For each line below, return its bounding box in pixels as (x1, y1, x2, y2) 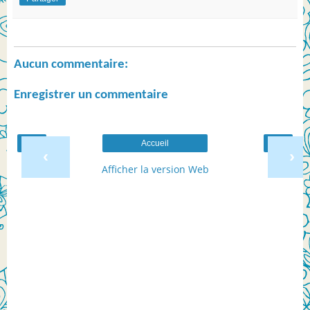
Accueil (141, 138, 169, 148)
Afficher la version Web (101, 162, 209, 176)
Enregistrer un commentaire (14, 89, 168, 102)
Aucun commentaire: (14, 57, 128, 71)
